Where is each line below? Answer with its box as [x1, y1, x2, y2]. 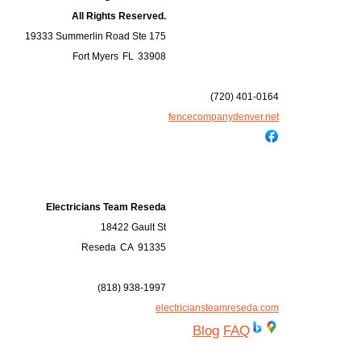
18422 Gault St [101, 222, 166, 233]
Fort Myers [73, 51, 118, 62]
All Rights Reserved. [72, 10, 166, 22]
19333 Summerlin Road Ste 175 [25, 31, 166, 42]
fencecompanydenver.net [168, 111, 279, 122]
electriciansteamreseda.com [156, 302, 279, 313]
